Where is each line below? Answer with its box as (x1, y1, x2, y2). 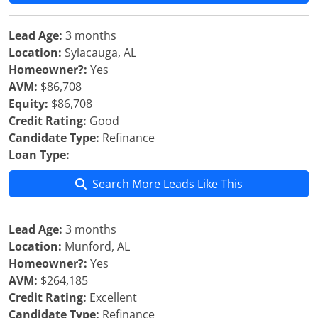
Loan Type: (9, 147, 70, 163)
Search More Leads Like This (92, 176, 243, 192)
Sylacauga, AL (62, 45, 136, 60)
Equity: (9, 96, 48, 111)
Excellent (87, 290, 137, 305)
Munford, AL (62, 238, 130, 254)
